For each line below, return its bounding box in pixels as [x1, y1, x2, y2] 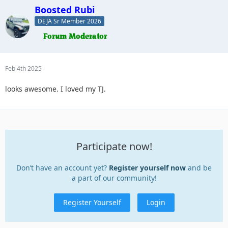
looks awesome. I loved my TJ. [5, 84, 106, 94]
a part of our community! [71, 173, 157, 183]
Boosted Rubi [35, 3, 95, 16]
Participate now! [76, 139, 152, 154]
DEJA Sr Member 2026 [38, 17, 101, 26]
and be [186, 163, 212, 173]
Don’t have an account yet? [16, 163, 109, 173]
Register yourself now [109, 163, 186, 173]
